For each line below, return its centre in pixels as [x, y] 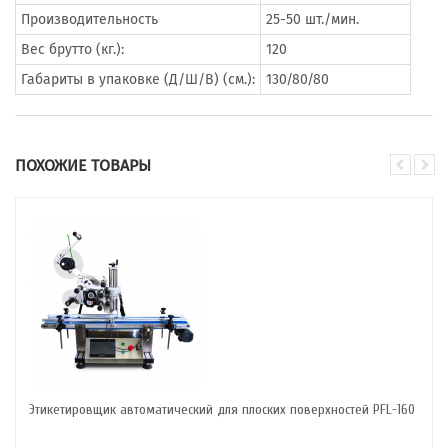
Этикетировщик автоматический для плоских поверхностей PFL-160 [222, 409]
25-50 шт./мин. [312, 19]
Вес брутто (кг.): [72, 49]
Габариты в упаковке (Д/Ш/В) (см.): [138, 79]
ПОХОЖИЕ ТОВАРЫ [83, 165]
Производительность [89, 19]
